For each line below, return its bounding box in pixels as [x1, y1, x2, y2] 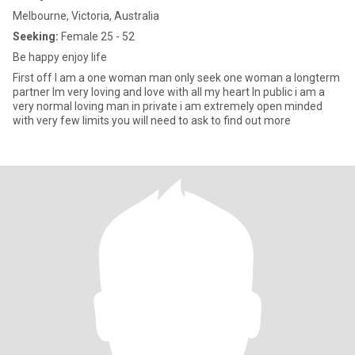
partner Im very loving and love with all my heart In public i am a [13, 86, 325, 98]
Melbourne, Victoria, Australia [13, 10, 159, 22]
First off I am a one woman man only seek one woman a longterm [13, 71, 340, 84]
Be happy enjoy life [13, 51, 107, 63]
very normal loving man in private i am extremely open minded [13, 100, 323, 113]
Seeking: [13, 30, 59, 43]
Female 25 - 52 [59, 30, 135, 43]
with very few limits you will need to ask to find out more [112, 114, 291, 127]
